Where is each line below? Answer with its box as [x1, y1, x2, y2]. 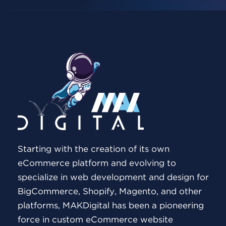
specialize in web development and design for [18, 174, 209, 182]
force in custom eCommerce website [18, 216, 173, 224]
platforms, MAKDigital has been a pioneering [18, 202, 204, 210]
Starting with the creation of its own [18, 145, 169, 153]
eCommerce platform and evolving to [18, 159, 176, 167]
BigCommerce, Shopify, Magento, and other [18, 188, 202, 196]
